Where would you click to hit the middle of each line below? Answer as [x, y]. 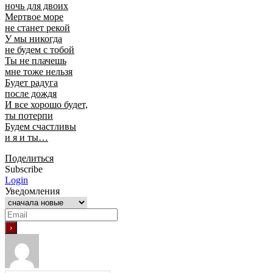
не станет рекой [37, 27]
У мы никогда [34, 38]
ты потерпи [29, 115]
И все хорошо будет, [46, 104]
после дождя [31, 93]
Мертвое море [34, 16]
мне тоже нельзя [39, 71]
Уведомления [32, 191]
